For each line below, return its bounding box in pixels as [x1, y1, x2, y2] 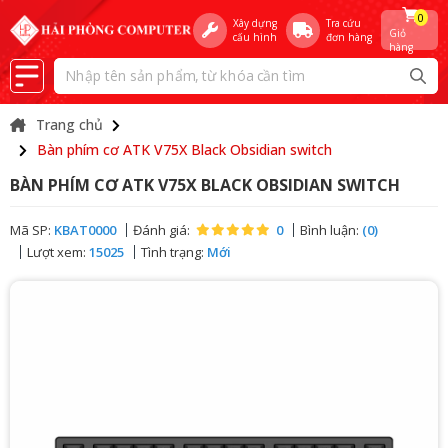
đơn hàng [325, 30, 372, 44]
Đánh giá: [133, 221, 190, 239]
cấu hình [232, 30, 277, 44]
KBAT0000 [54, 221, 116, 239]
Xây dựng [232, 16, 277, 30]
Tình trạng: [141, 243, 207, 261]
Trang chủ [36, 115, 103, 134]
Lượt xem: [27, 243, 89, 261]
